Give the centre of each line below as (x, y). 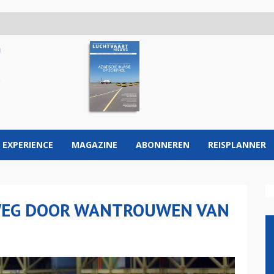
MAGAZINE (94, 145)
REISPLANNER (237, 145)
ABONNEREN (163, 145)
